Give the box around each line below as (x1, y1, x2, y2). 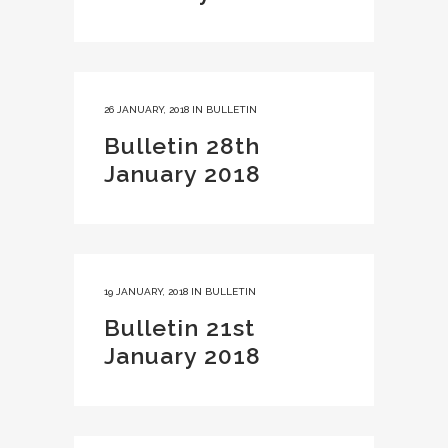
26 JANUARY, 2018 (104, 104, 189, 115)
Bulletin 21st (104, 314, 255, 341)
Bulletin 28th (104, 132, 260, 159)
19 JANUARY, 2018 (104, 286, 188, 297)
